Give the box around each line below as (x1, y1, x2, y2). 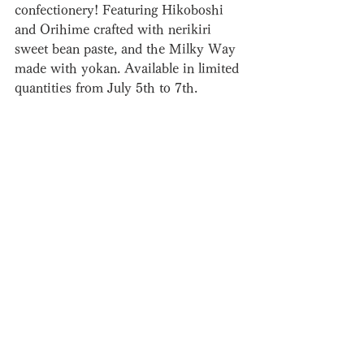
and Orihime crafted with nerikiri (15, 23, 215, 36)
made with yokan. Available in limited (15, 62, 243, 75)
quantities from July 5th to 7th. (15, 81, 197, 94)
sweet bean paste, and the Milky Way (15, 42, 240, 55)
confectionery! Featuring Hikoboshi (15, 3, 227, 16)
